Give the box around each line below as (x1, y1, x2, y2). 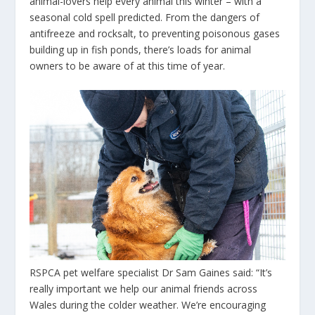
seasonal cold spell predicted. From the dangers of (30, 11, 260, 25)
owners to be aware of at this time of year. (30, 59, 226, 73)
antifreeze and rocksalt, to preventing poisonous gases (30, 27, 281, 41)
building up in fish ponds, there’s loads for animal (30, 43, 252, 57)
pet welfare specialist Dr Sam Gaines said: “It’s (60, 265, 273, 279)
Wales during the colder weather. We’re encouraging (30, 297, 266, 311)
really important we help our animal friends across (30, 281, 258, 295)
